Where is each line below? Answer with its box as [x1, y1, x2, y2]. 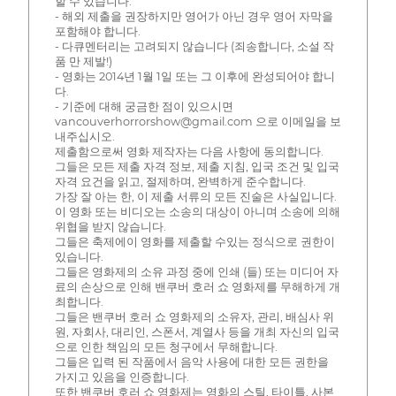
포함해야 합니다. [54, 24, 141, 38]
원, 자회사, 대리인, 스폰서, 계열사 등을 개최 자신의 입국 [54, 324, 339, 339]
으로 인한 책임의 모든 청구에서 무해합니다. [54, 339, 278, 354]
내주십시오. [54, 129, 115, 143]
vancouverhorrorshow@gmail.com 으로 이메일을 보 [54, 114, 341, 128]
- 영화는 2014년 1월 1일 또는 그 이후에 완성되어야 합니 [54, 69, 335, 83]
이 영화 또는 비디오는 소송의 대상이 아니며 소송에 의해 [54, 204, 340, 218]
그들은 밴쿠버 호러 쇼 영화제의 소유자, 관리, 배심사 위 [54, 309, 334, 324]
